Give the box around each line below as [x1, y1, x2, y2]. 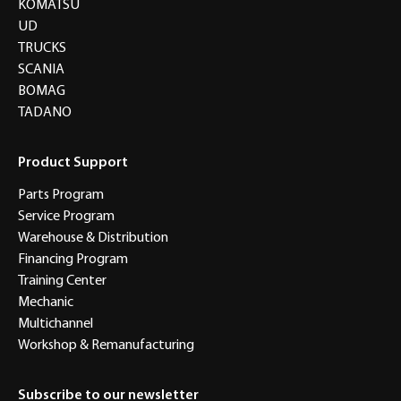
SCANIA [18, 62, 64, 77]
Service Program [18, 209, 115, 224]
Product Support [18, 155, 128, 170]
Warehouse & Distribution [18, 230, 168, 245]
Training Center [18, 273, 107, 288]
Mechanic [18, 294, 73, 310]
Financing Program [18, 252, 128, 267]
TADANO [18, 105, 72, 120]
